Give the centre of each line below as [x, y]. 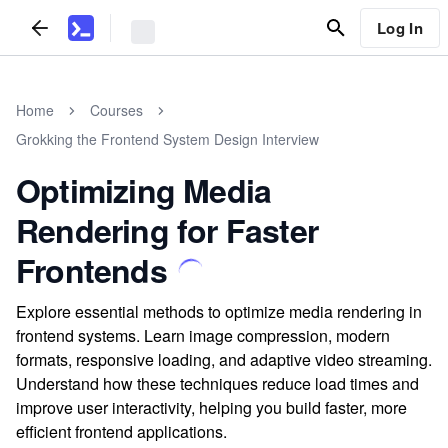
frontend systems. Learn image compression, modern [203, 335]
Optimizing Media [144, 190]
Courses [116, 110]
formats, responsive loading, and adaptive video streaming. [224, 359]
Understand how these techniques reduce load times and [217, 383]
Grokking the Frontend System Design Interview [167, 139]
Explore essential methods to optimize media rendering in [219, 311]
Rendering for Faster [167, 230]
